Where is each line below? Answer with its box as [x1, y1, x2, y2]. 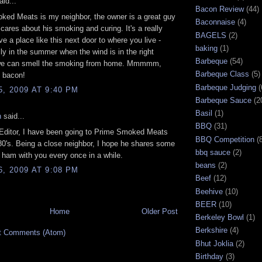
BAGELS [195, 30, 226, 40]
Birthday [195, 251, 223, 261]
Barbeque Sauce [195, 95, 251, 105]
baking [195, 43, 218, 53]
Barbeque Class [195, 70, 249, 79]
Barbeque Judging [195, 82, 256, 92]
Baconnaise [195, 18, 235, 27]
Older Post [142, 207, 178, 216]
